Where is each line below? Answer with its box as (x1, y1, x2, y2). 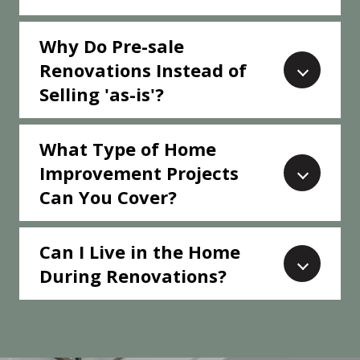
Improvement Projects (39, 161, 239, 186)
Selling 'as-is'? (39, 82, 164, 107)
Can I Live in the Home (39, 239, 240, 264)
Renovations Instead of (39, 58, 247, 83)
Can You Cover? (39, 185, 177, 210)
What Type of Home (39, 137, 216, 162)
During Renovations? (39, 264, 227, 288)
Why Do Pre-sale (39, 34, 184, 59)
